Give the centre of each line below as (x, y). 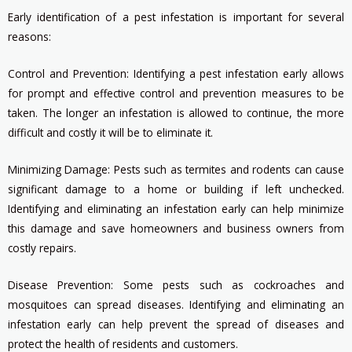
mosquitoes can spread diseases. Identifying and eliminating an (176, 304)
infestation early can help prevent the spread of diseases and (176, 324)
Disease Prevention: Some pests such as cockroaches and (176, 284)
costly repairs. (42, 247)
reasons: (29, 37)
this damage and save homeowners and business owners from (176, 228)
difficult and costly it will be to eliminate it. (110, 133)
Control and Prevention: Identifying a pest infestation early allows (176, 74)
